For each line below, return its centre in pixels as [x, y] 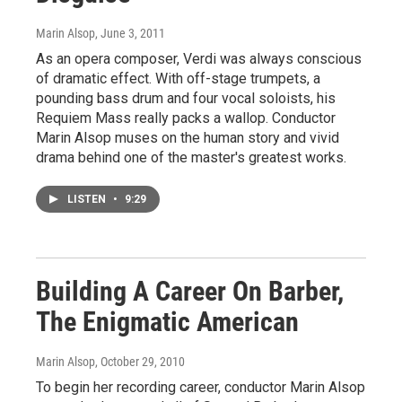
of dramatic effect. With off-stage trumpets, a [178, 79]
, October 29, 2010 [140, 362]
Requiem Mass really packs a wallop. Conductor [186, 118]
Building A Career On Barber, [190, 292]
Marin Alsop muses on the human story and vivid [188, 138]
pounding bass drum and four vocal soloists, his [186, 99]
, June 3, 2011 [130, 34]
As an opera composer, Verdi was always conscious [199, 59]
